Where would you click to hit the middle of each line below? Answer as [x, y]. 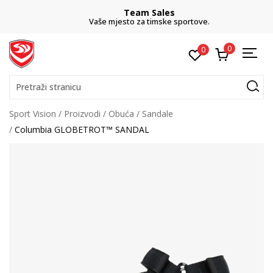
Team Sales [136, 12]
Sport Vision [33, 114]
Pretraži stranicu [48, 87]
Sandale [158, 114]
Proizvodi [82, 114]
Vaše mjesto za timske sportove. [136, 21]
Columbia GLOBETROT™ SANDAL [82, 129]
